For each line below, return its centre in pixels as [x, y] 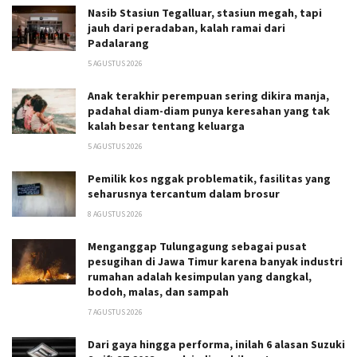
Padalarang [118, 43]
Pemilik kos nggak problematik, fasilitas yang [209, 178]
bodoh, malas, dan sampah [158, 291]
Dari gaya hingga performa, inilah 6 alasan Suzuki [216, 344]
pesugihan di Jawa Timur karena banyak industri [215, 261]
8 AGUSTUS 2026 [115, 214]
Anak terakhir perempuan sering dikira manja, [208, 95]
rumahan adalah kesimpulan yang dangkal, [200, 276]
